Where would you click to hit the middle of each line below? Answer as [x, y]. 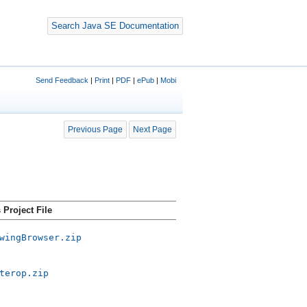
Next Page [152, 129]
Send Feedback [62, 80]
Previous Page [95, 129]
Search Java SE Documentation [115, 26]
